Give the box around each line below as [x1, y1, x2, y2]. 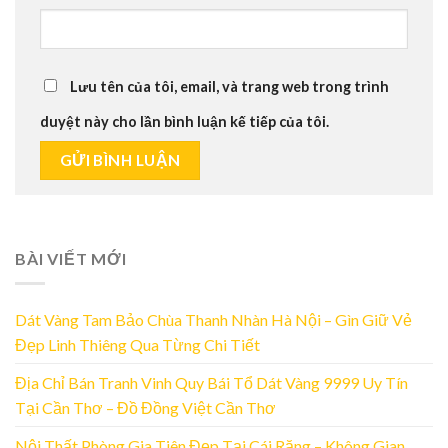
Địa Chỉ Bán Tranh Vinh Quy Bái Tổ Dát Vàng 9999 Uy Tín [15, 372, 408, 392]
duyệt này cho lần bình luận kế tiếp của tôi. [40, 112, 329, 130]
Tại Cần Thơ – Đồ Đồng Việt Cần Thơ [15, 397, 276, 417]
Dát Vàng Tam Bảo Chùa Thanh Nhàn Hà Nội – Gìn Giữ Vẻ [15, 309, 412, 329]
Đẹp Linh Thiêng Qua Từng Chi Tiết [15, 334, 260, 354]
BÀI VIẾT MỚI [15, 249, 127, 269]
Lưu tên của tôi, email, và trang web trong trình [70, 77, 389, 95]
